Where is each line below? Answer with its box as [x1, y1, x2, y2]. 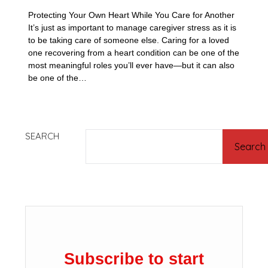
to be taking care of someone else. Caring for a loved [28, 35, 230, 45]
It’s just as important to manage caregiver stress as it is [28, 23, 237, 32]
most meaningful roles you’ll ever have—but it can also [28, 60, 235, 70]
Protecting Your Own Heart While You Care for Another [28, 10, 235, 20]
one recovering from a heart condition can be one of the [28, 48, 240, 57]
